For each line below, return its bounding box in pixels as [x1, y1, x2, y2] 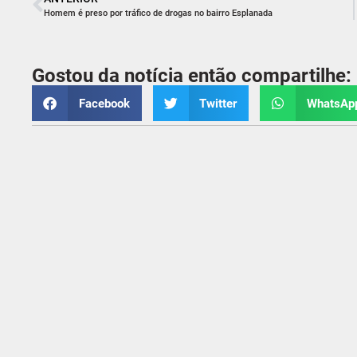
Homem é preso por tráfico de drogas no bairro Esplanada [44, 8, 273, 19]
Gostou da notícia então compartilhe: [32, 65, 351, 88]
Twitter [199, 96, 237, 111]
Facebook [78, 96, 130, 111]
